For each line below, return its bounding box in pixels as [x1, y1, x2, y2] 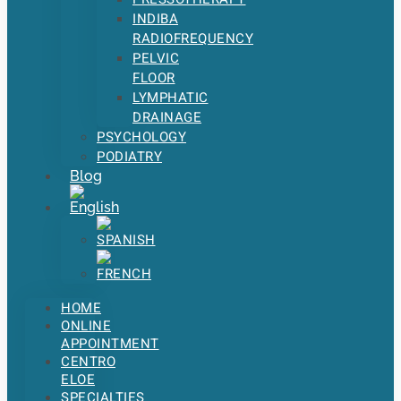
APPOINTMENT [61, 334, 159, 354]
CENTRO [61, 352, 115, 371]
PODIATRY [97, 147, 162, 166]
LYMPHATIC [132, 88, 209, 107]
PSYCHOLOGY [97, 127, 186, 147]
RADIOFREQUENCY [132, 29, 253, 48]
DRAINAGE [132, 107, 201, 127]
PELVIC [132, 48, 179, 68]
